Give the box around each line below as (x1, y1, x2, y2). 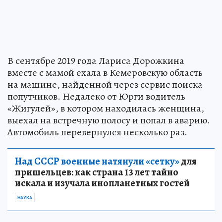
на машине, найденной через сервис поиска (7, 78, 203, 92)
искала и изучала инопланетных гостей (15, 176, 190, 190)
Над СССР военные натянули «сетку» (15, 155, 179, 168)
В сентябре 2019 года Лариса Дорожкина (7, 54, 184, 68)
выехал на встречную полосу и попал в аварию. (7, 113, 210, 127)
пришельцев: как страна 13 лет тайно (15, 166, 178, 179)
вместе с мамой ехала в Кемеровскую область (7, 66, 203, 80)
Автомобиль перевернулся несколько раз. (7, 125, 187, 139)
